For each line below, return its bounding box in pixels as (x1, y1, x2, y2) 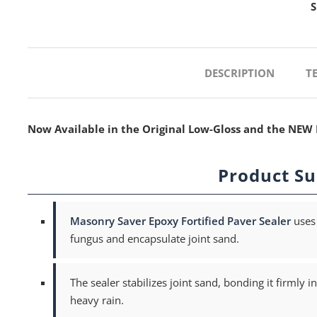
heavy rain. (70, 293, 125, 307)
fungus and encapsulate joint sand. (70, 231, 240, 246)
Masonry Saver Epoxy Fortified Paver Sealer (70, 214, 292, 228)
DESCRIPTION (204, 66, 275, 80)
